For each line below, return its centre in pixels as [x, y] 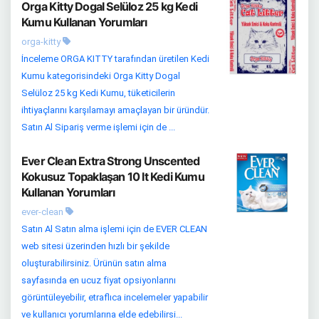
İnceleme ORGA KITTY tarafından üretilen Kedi [115, 59]
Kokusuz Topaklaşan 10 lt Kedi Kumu [113, 177]
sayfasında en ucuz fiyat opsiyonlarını [99, 281]
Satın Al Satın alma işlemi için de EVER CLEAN [114, 229]
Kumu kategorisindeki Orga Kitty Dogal [101, 76]
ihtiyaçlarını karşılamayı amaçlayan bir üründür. [115, 110]
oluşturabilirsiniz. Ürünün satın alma [94, 263]
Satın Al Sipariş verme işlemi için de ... [98, 127]
